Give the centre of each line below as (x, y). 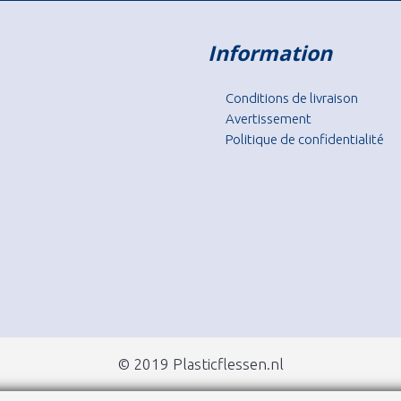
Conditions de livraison (291, 98)
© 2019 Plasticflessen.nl (200, 364)
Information (269, 53)
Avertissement (268, 119)
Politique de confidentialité (304, 139)
